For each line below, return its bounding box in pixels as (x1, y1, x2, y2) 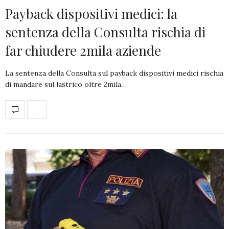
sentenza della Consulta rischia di (5, 22, 205, 41)
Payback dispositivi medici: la (5, 4, 177, 22)
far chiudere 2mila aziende (5, 41, 161, 59)
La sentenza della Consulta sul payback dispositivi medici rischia (5, 68, 223, 78)
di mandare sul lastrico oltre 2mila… (5, 79, 127, 89)
